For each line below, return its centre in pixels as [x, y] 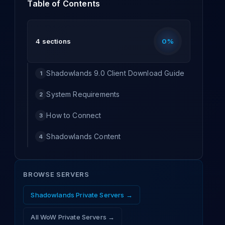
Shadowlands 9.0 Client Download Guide [115, 73]
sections [55, 41]
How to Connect [74, 115]
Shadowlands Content [84, 136]
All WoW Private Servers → [73, 217]
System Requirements [83, 94]
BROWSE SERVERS [56, 174]
